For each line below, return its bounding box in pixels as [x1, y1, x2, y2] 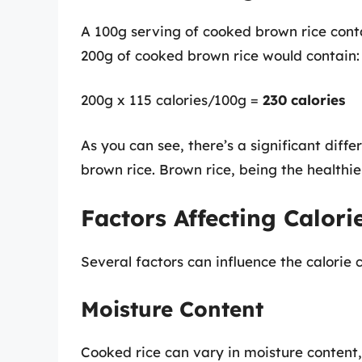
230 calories [263, 91, 345, 109]
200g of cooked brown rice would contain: [81, 46, 360, 64]
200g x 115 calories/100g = [81, 91, 263, 109]
